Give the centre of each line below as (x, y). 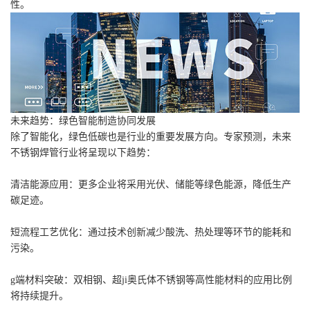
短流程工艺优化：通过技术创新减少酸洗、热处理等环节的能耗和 (151, 232)
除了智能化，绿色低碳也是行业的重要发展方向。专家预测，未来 (151, 137)
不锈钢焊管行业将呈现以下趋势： (83, 153)
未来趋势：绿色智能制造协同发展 (83, 121)
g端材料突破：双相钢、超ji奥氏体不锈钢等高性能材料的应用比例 (151, 280)
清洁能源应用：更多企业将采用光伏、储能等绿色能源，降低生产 (151, 185)
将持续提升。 (39, 296)
